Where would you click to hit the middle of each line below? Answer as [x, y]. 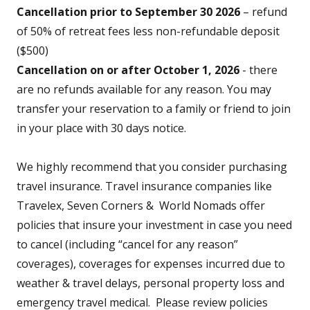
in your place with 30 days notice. [101, 128]
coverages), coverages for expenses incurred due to [151, 264]
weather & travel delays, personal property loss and [151, 283]
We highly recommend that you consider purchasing [152, 167]
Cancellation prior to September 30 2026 [128, 12]
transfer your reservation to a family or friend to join [154, 109]
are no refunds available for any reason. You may [144, 89]
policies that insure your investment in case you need [154, 225]
